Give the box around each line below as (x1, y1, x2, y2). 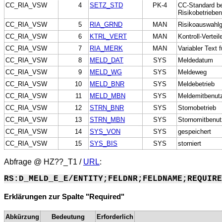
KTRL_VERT (90, 32, 127, 40)
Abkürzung (5, 213, 39, 221)
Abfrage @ (4, 157, 44, 166)
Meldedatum (178, 56, 213, 64)
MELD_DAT (90, 56, 123, 64)
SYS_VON (90, 127, 120, 135)
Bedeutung (51, 213, 85, 221)
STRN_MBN (90, 115, 125, 123)
